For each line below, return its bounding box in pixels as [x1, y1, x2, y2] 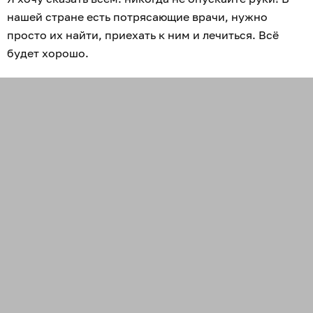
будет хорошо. [7, 46, 92, 61]
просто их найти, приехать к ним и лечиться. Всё [7, 28, 279, 43]
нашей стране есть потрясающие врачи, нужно [7, 10, 268, 24]
